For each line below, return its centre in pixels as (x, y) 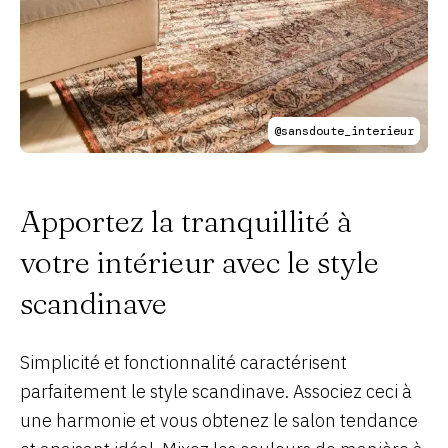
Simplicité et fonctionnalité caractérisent (183, 362)
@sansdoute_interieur (344, 130)
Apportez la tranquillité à (186, 221)
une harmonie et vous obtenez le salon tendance (219, 420)
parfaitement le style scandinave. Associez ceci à (216, 391)
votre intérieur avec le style (199, 262)
